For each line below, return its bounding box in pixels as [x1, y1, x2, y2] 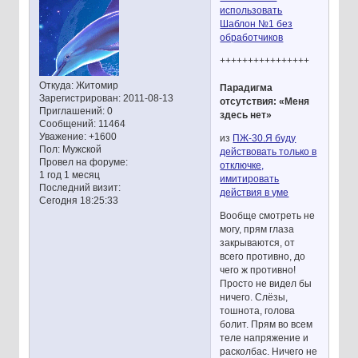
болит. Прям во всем [220, 318, 313, 330]
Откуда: [38, 80, 74, 92]
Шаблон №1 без [220, 18, 293, 30]
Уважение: [38, 131, 86, 143]
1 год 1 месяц [38, 169, 100, 181]
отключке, [220, 160, 265, 172]
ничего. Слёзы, [220, 291, 288, 303]
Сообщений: [38, 118, 96, 130]
